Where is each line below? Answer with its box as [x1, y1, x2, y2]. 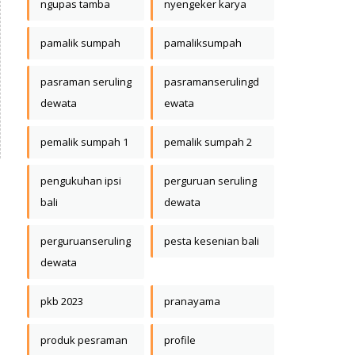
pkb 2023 [40, 294, 83, 309]
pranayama [164, 294, 220, 309]
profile [164, 333, 196, 348]
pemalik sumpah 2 [164, 135, 252, 150]
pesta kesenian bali [164, 234, 259, 249]
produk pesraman [40, 333, 128, 348]
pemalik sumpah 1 [40, 135, 128, 150]
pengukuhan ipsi [40, 174, 121, 189]
